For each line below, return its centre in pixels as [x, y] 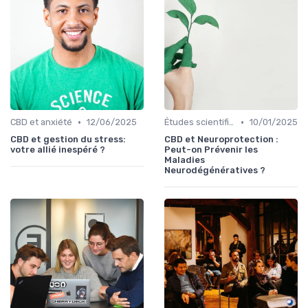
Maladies [185, 160]
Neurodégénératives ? [215, 170]
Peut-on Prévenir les [211, 150]
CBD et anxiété [41, 122]
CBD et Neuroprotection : [221, 140]
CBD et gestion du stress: [68, 140]
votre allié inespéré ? [58, 150]
